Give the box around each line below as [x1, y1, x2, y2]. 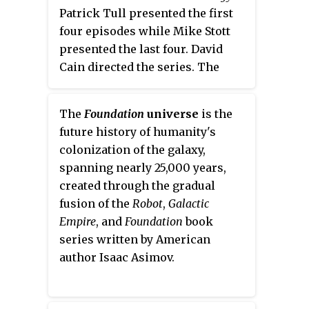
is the [199, 106, 232, 121]
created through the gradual [59, 178, 215, 192]
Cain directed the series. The [59, 59, 219, 74]
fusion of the [59, 196, 132, 210]
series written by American [59, 232, 210, 246]
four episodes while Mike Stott [59, 23, 230, 38]
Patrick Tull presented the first [59, 6, 233, 20]
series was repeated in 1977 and [59, 77, 235, 92]
